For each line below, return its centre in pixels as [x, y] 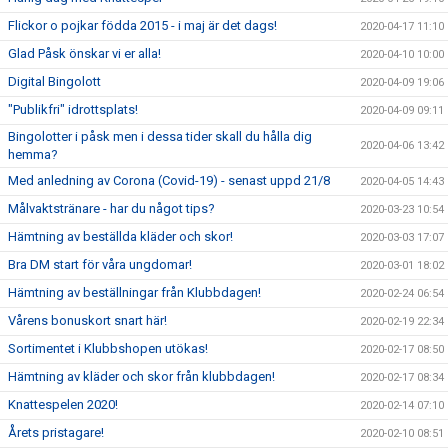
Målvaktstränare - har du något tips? [111, 208]
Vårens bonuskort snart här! [87, 320]
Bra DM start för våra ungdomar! [100, 264]
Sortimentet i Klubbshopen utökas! [108, 348]
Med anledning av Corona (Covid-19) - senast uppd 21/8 [169, 180]
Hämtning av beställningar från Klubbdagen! [134, 292]
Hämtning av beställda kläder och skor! [120, 236]
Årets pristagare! [56, 432]
